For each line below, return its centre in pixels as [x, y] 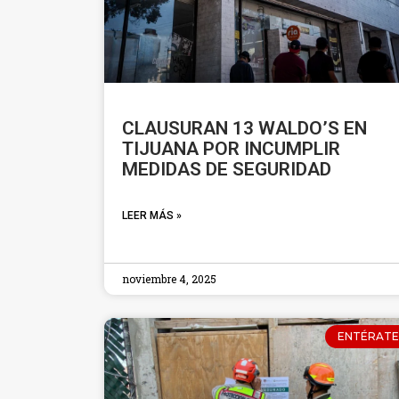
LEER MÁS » [152, 215]
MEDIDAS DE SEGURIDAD [227, 169]
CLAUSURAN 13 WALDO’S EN [244, 128]
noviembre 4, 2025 [169, 278]
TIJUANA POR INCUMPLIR [231, 148]
